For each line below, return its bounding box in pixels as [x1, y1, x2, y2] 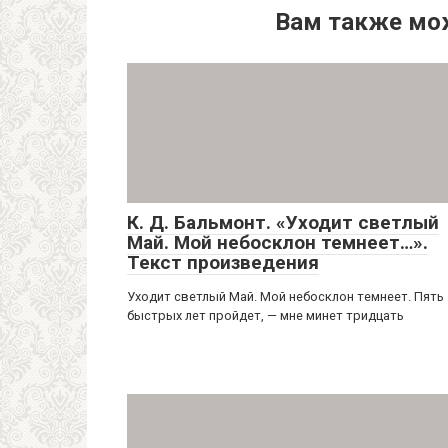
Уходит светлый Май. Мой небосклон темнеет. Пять [127, 289, 444, 305]
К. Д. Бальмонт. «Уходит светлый [127, 211, 439, 235]
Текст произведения [127, 251, 319, 275]
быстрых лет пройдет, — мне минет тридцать [127, 308, 404, 324]
